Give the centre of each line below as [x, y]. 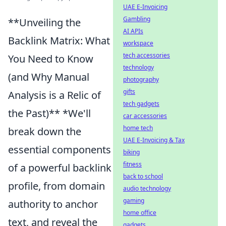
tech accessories [147, 55]
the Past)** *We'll [49, 113]
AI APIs [133, 31]
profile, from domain [56, 186]
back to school [143, 176]
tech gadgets [141, 104]
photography [141, 79]
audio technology [147, 188]
